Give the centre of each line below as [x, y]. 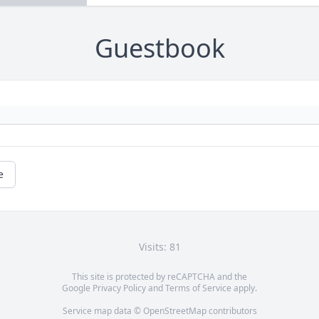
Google [77, 288]
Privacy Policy [119, 288]
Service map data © [103, 311]
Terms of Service [198, 288]
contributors [231, 311]
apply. [244, 288]
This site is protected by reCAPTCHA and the [159, 277]
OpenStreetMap [174, 311]
